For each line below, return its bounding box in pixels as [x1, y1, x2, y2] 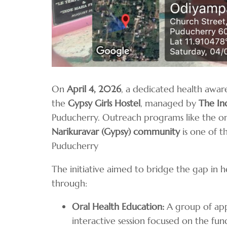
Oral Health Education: [72, 200, 164, 212]
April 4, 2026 [67, 83, 121, 95]
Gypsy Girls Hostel [68, 97, 140, 109]
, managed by [140, 97, 199, 109]
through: [52, 177, 87, 189]
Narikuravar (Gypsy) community [52, 125, 180, 137]
